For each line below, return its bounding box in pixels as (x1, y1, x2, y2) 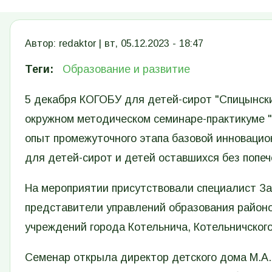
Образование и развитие (63, 63, 190, 76)
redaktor (59, 38, 96, 49)
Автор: (25, 38, 59, 49)
